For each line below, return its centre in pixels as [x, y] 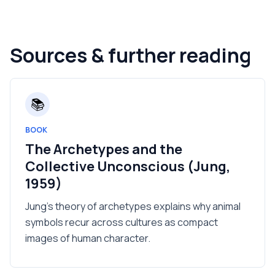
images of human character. [88, 238]
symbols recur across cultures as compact [122, 222]
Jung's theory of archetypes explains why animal [133, 206]
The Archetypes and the [104, 149]
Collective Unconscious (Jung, [128, 166]
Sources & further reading [130, 55]
